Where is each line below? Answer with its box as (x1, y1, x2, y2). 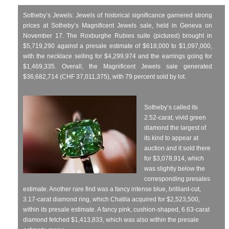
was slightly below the (144, 165, 205, 172)
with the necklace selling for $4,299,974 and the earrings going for (23, 52, 212, 60)
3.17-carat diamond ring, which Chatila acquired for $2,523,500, (23, 195, 200, 203)
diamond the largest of (144, 124, 206, 131)
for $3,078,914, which (144, 154, 204, 162)
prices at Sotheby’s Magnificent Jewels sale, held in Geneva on (23, 21, 212, 29)
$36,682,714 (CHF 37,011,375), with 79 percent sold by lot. (23, 73, 186, 80)
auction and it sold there (144, 144, 211, 152)
